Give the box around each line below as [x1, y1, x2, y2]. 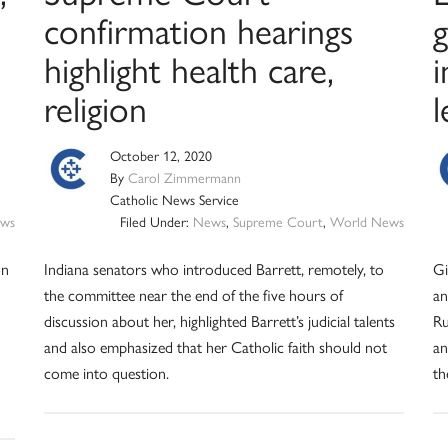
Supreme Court [233, 210, 324, 231]
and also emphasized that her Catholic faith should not [43, 334, 387, 358]
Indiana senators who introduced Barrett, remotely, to [43, 256, 384, 280]
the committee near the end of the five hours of [43, 282, 343, 306]
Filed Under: [120, 210, 194, 231]
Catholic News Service [109, 188, 239, 209]
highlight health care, [43, 41, 334, 94]
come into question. [43, 360, 169, 384]
